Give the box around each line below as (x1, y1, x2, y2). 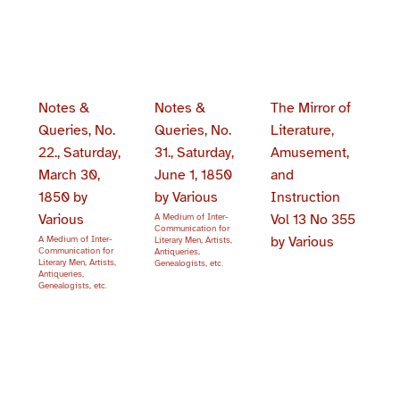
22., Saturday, (37, 143, 121, 162)
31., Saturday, (154, 143, 234, 162)
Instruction (271, 187, 341, 206)
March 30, (37, 165, 100, 184)
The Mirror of (271, 98, 352, 117)
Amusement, (271, 143, 350, 162)
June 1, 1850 (154, 165, 232, 184)
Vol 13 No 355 (271, 210, 356, 229)
